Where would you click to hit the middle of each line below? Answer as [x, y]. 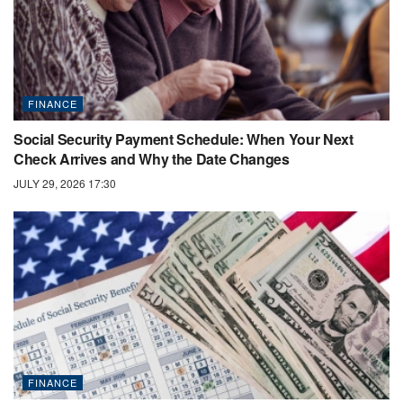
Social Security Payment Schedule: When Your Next [184, 139]
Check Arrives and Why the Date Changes [152, 158]
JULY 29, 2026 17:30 [65, 183]
